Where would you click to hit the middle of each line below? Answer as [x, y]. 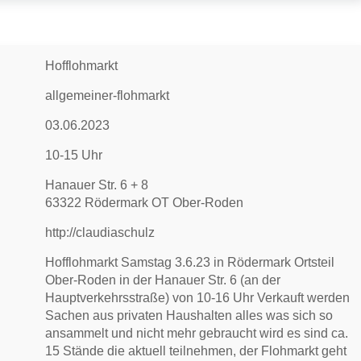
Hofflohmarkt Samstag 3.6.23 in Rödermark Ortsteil [190, 262]
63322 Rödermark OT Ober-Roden [145, 203]
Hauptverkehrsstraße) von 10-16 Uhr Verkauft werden [198, 298]
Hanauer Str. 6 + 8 [97, 185]
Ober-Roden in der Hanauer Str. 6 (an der [163, 280]
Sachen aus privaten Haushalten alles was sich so [189, 315]
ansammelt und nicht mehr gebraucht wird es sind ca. [197, 333]
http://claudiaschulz [100, 232]
